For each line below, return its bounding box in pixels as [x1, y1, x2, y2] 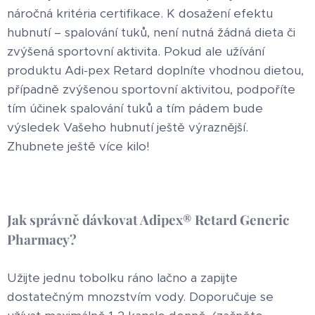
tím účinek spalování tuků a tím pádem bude [7, 100, 263, 116]
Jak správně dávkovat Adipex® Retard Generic [7, 210, 289, 229]
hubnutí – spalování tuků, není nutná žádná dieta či [7, 24, 295, 40]
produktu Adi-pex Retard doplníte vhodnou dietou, [7, 62, 304, 78]
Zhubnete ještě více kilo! [7, 138, 150, 154]
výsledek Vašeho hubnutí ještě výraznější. [7, 119, 248, 135]
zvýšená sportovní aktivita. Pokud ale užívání [7, 43, 264, 59]
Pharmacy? [7, 229, 77, 248]
